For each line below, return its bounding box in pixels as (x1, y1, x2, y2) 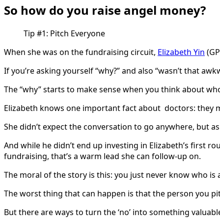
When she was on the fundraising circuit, (4, 47, 158, 58)
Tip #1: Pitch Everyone (24, 28, 105, 39)
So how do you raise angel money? (4, 2, 206, 19)
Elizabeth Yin (158, 47, 205, 58)
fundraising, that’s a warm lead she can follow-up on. (4, 151, 201, 162)
